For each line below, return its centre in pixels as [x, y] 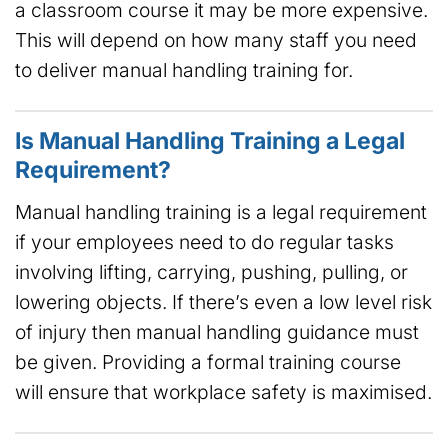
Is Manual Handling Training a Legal [210, 141]
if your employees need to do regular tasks [204, 241]
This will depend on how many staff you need [216, 40]
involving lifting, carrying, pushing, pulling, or [211, 271]
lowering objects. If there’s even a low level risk [223, 301]
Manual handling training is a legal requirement [221, 211]
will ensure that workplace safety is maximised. [223, 391]
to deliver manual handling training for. [184, 70]
